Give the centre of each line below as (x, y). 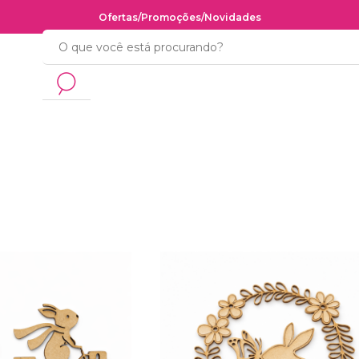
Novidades (232, 17)
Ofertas (118, 17)
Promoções (171, 17)
